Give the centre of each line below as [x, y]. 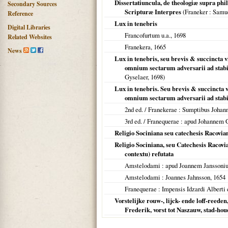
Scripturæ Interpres [153, 12]
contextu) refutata [149, 154]
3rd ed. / [136, 121]
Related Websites [30, 37]
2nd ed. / [136, 109]
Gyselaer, [138, 77]
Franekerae [163, 109]
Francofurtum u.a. [148, 35]
